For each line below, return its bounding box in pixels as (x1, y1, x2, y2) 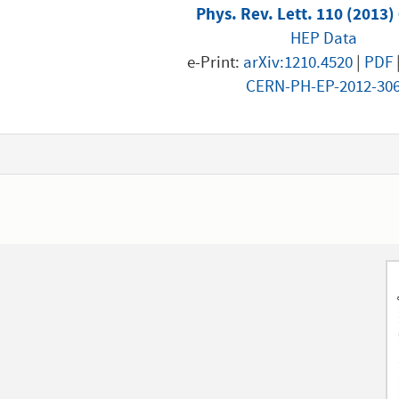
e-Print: (187, 50, 244, 77)
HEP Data (289, 26, 357, 53)
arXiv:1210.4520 (243, 50, 354, 77)
